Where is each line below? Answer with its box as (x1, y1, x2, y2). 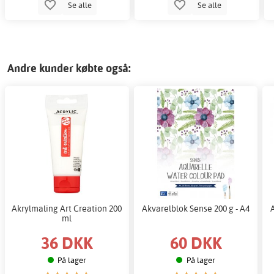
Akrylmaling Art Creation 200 (12, 203, 122, 214)
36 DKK (40, 231, 93, 253)
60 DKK (169, 231, 222, 253)
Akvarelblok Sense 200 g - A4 (142, 203, 250, 214)
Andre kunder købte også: (7, 61, 131, 76)
